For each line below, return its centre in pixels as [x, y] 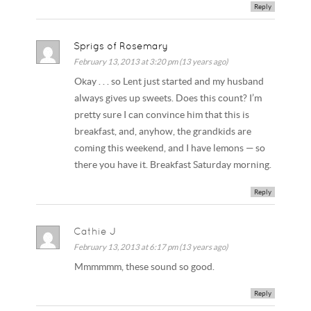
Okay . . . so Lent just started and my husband [169, 82]
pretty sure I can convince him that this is [162, 115]
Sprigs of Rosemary [121, 46]
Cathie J [95, 231]
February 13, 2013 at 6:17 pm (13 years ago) [151, 246]
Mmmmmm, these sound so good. [145, 267]
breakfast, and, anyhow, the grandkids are [163, 132]
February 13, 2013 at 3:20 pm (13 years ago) [151, 62]
